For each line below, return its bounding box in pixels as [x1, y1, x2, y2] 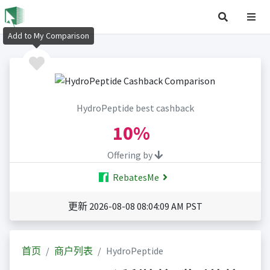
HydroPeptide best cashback [76, 102, 194, 115]
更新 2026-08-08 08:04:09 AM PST [67, 200, 202, 213]
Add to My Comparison [8, 30, 89, 42]
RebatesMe [111, 171, 159, 184]
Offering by [107, 149, 154, 162]
